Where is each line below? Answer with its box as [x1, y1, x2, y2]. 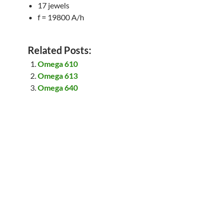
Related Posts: [28, 44, 91, 56]
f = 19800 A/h [38, 12, 84, 22]
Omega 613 [38, 70, 78, 80]
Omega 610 [38, 58, 78, 68]
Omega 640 [38, 82, 78, 92]
